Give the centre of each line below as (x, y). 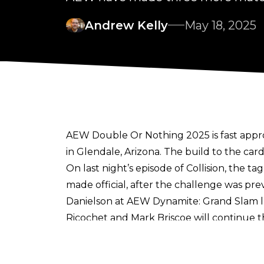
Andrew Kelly (126, 25)
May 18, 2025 (220, 25)
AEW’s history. (100, 250)
